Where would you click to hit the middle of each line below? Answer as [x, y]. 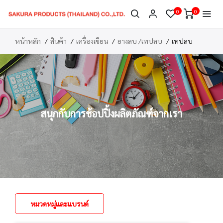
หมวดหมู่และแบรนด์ [59, 204]
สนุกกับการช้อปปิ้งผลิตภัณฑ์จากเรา [111, 113]
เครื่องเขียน [92, 41]
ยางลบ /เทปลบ [140, 41]
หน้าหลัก [28, 41]
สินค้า [58, 41]
